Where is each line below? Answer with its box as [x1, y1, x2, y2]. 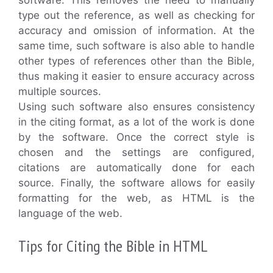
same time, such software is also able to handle [18, 39, 255, 52]
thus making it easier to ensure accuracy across [18, 69, 255, 82]
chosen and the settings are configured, [18, 146, 255, 158]
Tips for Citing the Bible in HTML [18, 236, 208, 256]
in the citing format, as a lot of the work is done [18, 115, 255, 128]
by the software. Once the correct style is [18, 130, 255, 143]
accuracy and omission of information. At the [18, 24, 255, 37]
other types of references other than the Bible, [18, 54, 255, 67]
